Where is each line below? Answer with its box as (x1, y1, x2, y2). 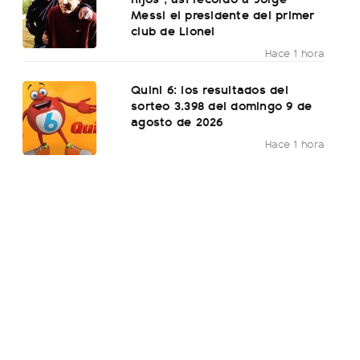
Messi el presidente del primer (131, 5, 315, 24)
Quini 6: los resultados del (131, 80, 288, 99)
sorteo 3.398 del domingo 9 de (131, 96, 313, 115)
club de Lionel (131, 21, 215, 40)
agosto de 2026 (131, 112, 223, 131)
